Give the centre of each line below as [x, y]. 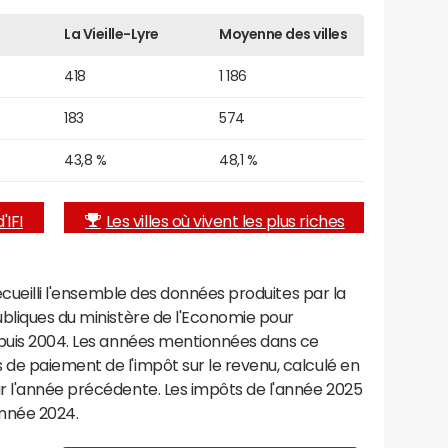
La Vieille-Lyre [111, 33]
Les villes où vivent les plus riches [225, 220]
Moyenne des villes [283, 33]
